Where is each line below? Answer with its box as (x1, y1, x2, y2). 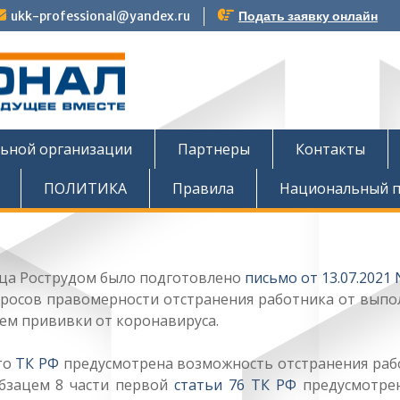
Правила (172, 179, 234, 198)
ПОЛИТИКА (44, 179, 127, 198)
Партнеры (178, 139, 250, 159)
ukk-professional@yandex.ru (11, 8, 190, 24)
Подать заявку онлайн (238, 8, 378, 24)
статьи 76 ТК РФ (174, 375, 296, 395)
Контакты (296, 139, 365, 159)
